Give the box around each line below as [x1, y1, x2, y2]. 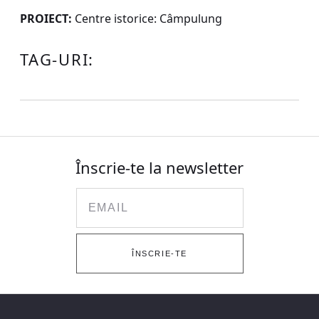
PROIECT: [20, 11, 72, 26]
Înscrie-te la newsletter [75, 157, 244, 178]
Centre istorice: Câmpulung [72, 11, 222, 26]
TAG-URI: [20, 48, 95, 70]
